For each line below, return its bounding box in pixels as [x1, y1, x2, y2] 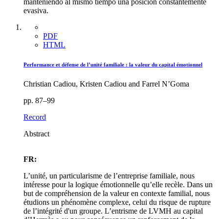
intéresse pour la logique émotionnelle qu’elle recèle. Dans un [23, 180, 213, 189]
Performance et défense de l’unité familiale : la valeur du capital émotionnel [23, 62, 202, 68]
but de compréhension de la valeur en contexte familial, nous [23, 189, 210, 198]
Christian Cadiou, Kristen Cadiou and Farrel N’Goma [23, 80, 189, 88]
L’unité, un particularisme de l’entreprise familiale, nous [23, 172, 195, 180]
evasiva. [23, 6, 48, 15]
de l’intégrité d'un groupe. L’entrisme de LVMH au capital [23, 207, 203, 216]
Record [23, 113, 46, 122]
